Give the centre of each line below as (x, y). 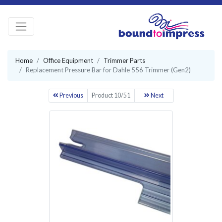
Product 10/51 (111, 95)
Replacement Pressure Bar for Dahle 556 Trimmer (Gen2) (108, 70)
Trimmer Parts (124, 60)
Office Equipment (68, 60)
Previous (71, 95)
